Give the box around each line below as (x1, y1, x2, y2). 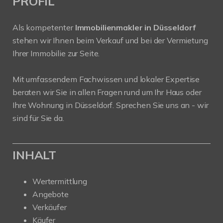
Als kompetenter (12, 22, 75, 33)
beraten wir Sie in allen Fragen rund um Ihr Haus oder (12, 87, 202, 98)
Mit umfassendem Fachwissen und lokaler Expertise (12, 74, 200, 85)
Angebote (32, 189, 69, 200)
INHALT (12, 147, 57, 163)
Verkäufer (32, 202, 67, 213)
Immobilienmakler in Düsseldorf (75, 22, 196, 33)
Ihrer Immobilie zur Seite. (12, 48, 100, 59)
